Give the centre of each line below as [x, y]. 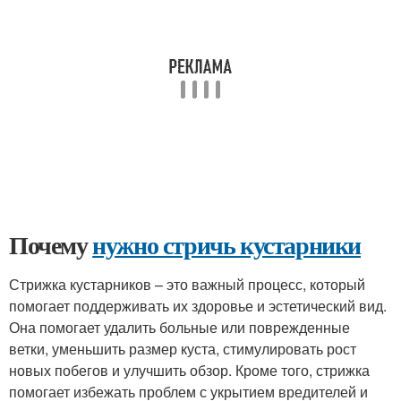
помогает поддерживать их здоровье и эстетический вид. [198, 306]
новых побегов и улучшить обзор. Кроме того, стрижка [189, 370]
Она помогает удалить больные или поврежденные [179, 327]
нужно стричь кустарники [227, 245]
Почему [51, 245]
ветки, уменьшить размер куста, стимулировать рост [183, 349]
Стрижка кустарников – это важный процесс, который [187, 284]
